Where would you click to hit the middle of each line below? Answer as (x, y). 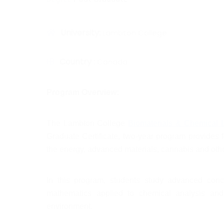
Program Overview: (83, 92)
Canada (112, 62)
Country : (78, 62)
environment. (69, 206)
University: (81, 33)
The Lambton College (87, 123)
